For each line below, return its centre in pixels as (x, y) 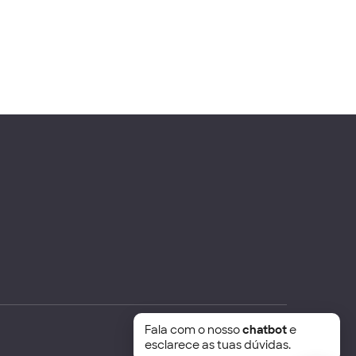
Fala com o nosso (193, 330)
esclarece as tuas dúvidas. (218, 345)
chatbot (265, 330)
